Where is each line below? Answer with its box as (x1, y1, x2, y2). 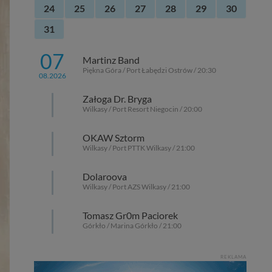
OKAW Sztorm (83, 132, 144, 143)
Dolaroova (83, 171, 127, 182)
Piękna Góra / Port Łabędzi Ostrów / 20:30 (83, 66, 216, 75)
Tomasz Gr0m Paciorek (83, 209, 178, 221)
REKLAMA (220, 254, 246, 260)
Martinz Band (83, 54, 140, 66)
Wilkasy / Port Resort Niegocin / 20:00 (83, 104, 202, 114)
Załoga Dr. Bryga (83, 93, 152, 104)
